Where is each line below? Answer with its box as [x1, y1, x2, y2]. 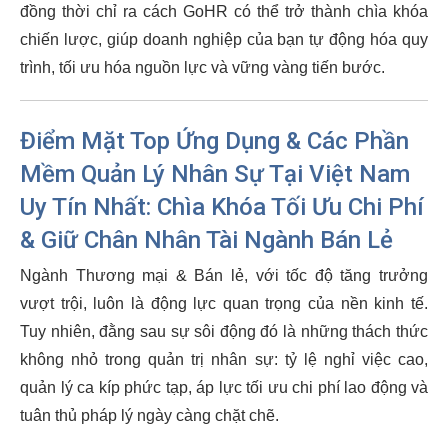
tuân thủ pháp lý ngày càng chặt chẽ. [20, 407, 279, 424]
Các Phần [307, 127, 409, 155]
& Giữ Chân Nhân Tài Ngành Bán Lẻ [20, 226, 393, 254]
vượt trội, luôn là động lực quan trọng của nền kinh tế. [20, 295, 428, 312]
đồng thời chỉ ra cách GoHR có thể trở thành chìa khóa [20, 3, 428, 20]
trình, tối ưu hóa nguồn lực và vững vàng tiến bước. [20, 59, 385, 76]
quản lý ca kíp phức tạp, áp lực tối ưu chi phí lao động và [20, 379, 428, 396]
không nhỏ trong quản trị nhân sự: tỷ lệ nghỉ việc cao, [20, 351, 428, 368]
